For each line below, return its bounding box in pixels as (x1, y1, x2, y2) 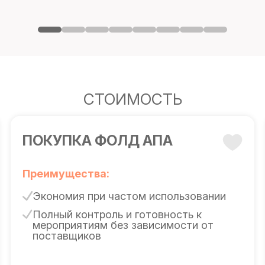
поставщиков (32, 230, 101, 242)
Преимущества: (22, 167, 109, 180)
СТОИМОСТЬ (83, 90, 182, 108)
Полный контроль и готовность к (32, 208, 202, 221)
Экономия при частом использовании (33, 190, 226, 202)
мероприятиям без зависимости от (32, 219, 214, 231)
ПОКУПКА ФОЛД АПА (22, 132, 173, 149)
